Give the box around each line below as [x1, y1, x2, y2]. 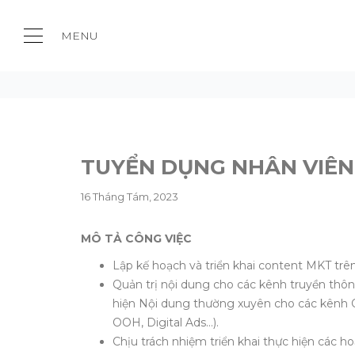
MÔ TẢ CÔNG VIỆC [81, 231, 192, 246]
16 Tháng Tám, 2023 [81, 190, 178, 203]
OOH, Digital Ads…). [113, 315, 219, 330]
